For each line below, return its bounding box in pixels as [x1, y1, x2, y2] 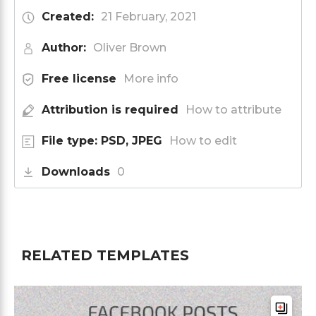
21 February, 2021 [101, 9, 196, 23]
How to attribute [186, 102, 281, 116]
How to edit [169, 133, 237, 147]
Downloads [42, 164, 110, 178]
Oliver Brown [93, 40, 166, 54]
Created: [42, 9, 94, 23]
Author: [42, 40, 86, 54]
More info [123, 71, 178, 85]
